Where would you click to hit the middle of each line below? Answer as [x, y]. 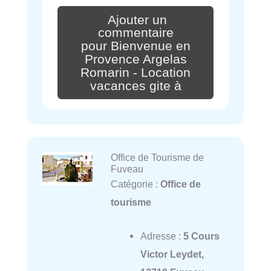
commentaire [135, 33]
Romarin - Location [135, 72]
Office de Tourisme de [157, 157]
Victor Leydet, [172, 254]
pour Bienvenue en [135, 46]
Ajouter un [137, 20]
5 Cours [201, 236]
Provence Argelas [135, 59]
